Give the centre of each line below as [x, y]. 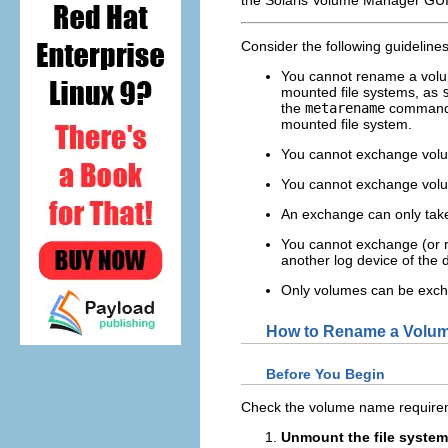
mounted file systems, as [361, 91]
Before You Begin [325, 373]
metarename [345, 107]
